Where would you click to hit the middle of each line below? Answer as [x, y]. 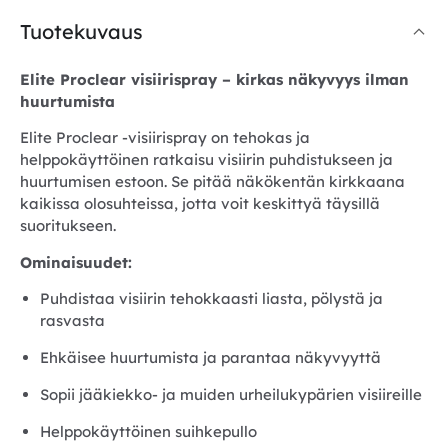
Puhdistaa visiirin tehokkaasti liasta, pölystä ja [211, 298]
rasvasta [72, 320]
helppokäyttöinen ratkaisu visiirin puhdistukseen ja [206, 160]
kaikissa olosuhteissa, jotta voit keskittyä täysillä [200, 204]
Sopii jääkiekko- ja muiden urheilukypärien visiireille [231, 394]
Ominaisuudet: [76, 262]
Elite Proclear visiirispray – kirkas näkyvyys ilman [214, 79]
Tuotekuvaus [81, 31]
